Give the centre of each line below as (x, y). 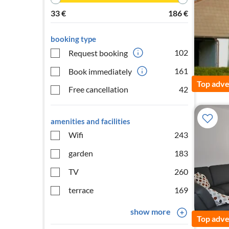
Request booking (98, 53)
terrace (81, 190)
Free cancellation (98, 89)
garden (81, 153)
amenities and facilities (90, 121)
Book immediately (100, 71)
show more (150, 211)
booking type (73, 39)
